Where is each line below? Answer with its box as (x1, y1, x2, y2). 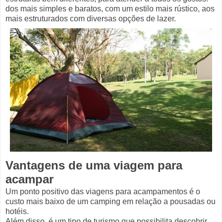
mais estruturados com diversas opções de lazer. (5, 14, 176, 23)
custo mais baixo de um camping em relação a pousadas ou (5, 197, 216, 206)
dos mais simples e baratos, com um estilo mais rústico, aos (5, 4, 215, 13)
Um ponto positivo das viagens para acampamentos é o (5, 187, 200, 196)
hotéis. (5, 207, 31, 216)
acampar (5, 172, 54, 186)
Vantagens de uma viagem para (5, 158, 182, 172)
